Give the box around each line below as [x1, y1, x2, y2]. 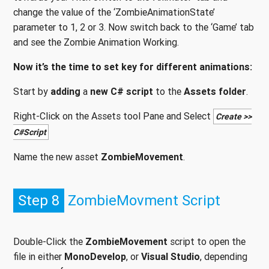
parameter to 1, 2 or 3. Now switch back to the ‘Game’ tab [13, 20, 254, 33]
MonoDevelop [64, 250, 126, 262]
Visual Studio [141, 250, 200, 262]
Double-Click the [13, 235, 85, 247]
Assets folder [184, 85, 246, 97]
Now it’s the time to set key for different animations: [13, 60, 252, 73]
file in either [13, 250, 64, 262]
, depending [200, 250, 247, 262]
